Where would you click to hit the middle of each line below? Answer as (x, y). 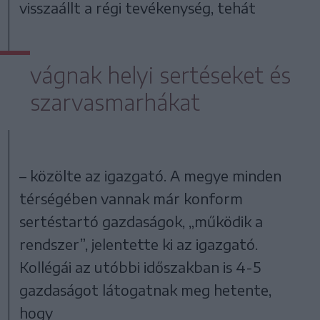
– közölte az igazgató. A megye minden (151, 175)
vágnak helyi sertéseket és (160, 75)
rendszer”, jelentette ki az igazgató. (139, 244)
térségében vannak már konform (131, 198)
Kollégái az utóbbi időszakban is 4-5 (140, 266)
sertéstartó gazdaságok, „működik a (141, 221)
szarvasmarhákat (115, 102)
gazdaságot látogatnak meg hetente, (146, 289)
